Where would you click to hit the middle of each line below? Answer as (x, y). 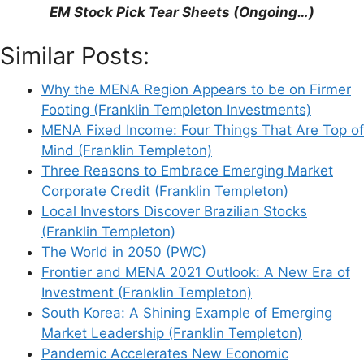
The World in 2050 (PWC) (124, 252)
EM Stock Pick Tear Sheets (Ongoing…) (182, 12)
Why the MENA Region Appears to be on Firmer (196, 90)
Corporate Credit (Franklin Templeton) (165, 191)
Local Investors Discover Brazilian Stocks (174, 212)
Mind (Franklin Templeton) (127, 151)
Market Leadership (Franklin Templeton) (172, 334)
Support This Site (91, 32)
